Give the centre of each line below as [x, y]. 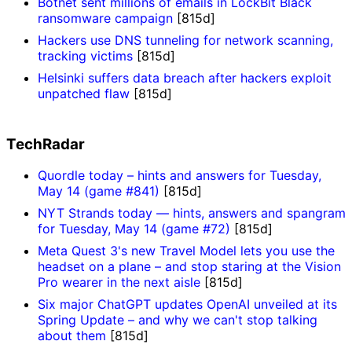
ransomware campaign [105, 18]
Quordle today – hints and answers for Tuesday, [180, 176]
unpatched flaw [84, 93]
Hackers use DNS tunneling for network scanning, [185, 40]
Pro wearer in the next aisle [121, 282]
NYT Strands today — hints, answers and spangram [192, 213]
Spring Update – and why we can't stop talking [178, 320]
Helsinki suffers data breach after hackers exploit [185, 78]
